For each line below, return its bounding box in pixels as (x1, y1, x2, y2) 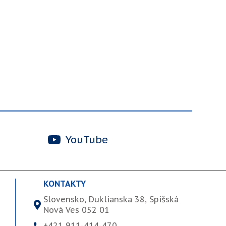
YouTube (63, 133, 108, 146)
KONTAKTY (43, 178, 86, 189)
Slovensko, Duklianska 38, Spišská (43, 194, 179, 204)
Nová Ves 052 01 (43, 204, 109, 215)
